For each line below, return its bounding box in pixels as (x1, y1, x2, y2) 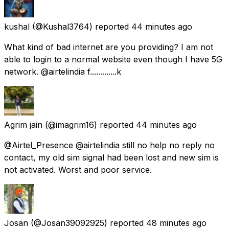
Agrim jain (4, 119, 42, 130)
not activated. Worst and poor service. (4, 164, 152, 175)
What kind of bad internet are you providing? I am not (4, 41, 213, 52)
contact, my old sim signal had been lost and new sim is (4, 152, 219, 163)
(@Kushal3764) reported (32, 21, 129, 32)
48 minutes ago (146, 217, 207, 228)
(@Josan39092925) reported (31, 217, 144, 228)
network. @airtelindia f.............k (4, 66, 121, 77)
